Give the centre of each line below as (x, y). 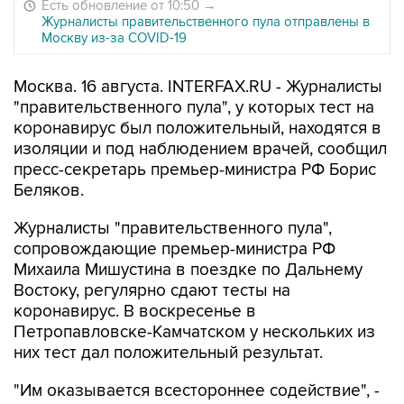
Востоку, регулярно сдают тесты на (152, 291)
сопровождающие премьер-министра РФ (174, 249)
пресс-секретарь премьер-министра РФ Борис (195, 170)
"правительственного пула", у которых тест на (194, 108)
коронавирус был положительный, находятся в (197, 129)
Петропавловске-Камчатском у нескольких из (194, 332)
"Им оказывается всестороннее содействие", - (197, 391)
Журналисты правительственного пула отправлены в (206, 22)
